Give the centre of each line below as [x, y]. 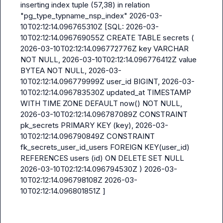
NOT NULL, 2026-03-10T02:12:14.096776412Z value [109, 59]
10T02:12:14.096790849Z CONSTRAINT [88, 136]
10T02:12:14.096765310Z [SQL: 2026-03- [90, 27]
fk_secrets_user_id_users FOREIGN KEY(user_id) [105, 147]
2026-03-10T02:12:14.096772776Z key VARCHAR [105, 49]
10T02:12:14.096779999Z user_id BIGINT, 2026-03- [108, 81]
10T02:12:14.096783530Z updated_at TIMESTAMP [106, 92]
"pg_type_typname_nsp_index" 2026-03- [91, 16]
